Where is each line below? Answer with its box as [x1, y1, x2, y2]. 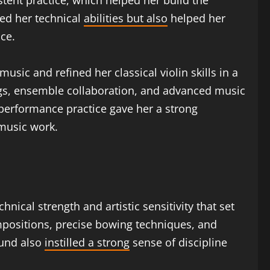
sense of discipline [130, 235, 227, 250]
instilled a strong [45, 235, 130, 250]
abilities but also [84, 11, 168, 25]
